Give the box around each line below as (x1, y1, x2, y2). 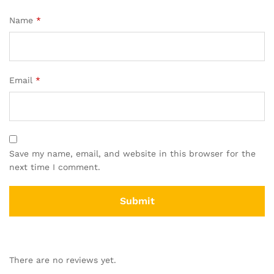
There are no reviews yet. (9, 254, 116, 265)
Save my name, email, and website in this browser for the (9, 148, 256, 158)
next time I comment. (9, 161, 100, 172)
